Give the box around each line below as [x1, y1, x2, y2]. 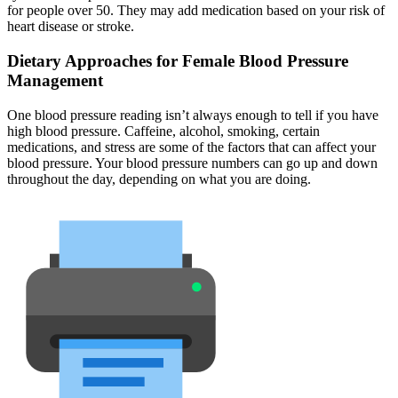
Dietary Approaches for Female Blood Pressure [7, 51, 348, 70]
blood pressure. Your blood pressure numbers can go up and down [7, 155, 378, 171]
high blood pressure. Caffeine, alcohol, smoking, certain [7, 123, 320, 139]
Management [7, 70, 103, 90]
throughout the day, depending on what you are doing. [7, 171, 311, 187]
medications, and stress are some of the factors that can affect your [7, 139, 376, 155]
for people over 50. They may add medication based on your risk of [7, 3, 385, 19]
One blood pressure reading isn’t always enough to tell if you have [7, 107, 378, 123]
